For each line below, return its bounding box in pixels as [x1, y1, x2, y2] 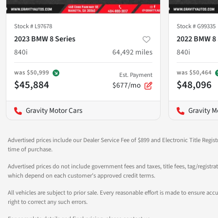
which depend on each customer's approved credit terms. [8, 171, 155, 180]
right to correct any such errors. [8, 197, 88, 206]
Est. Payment [119, 70, 152, 79]
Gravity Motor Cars [26, 105, 82, 116]
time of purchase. [8, 145, 53, 154]
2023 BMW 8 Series [14, 33, 75, 44]
